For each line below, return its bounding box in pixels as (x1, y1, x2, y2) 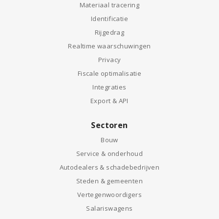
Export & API (90, 96, 129, 105)
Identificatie (90, 14, 129, 23)
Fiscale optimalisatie (77, 69, 142, 78)
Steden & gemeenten (76, 176, 143, 185)
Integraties (92, 83, 127, 91)
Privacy (98, 55, 121, 64)
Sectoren (91, 120, 128, 131)
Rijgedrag (94, 28, 125, 37)
